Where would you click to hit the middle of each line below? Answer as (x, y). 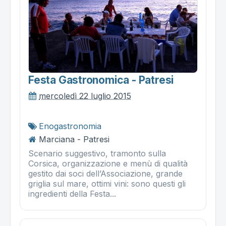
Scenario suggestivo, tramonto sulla (97, 153)
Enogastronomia (70, 126)
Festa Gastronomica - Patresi (101, 80)
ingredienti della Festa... (72, 193)
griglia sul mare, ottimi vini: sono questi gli (107, 183)
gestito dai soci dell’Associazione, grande (105, 173)
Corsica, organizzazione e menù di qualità (108, 163)
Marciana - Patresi (74, 139)
